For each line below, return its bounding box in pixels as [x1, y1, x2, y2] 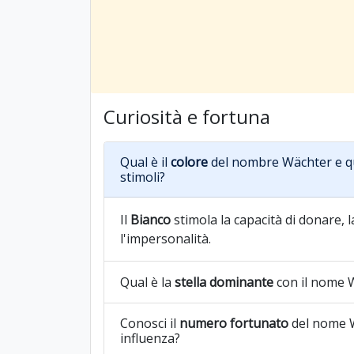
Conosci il [120, 314, 179, 332]
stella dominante [175, 273, 273, 291]
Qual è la [120, 273, 175, 291]
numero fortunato [179, 314, 288, 332]
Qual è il [120, 153, 171, 171]
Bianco [130, 211, 171, 228]
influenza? [120, 330, 180, 347]
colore [171, 153, 208, 171]
